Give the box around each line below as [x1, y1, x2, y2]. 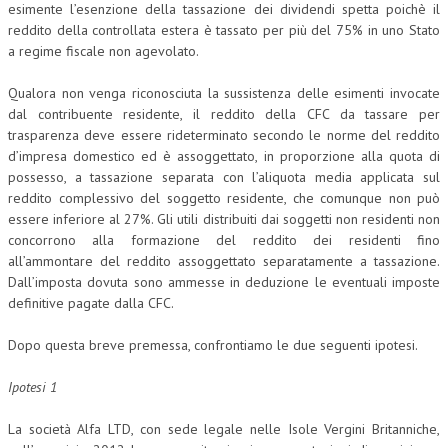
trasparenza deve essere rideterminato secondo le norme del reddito [8, 126, 440, 144]
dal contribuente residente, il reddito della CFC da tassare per [8, 105, 440, 123]
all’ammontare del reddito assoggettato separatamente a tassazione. [8, 252, 440, 270]
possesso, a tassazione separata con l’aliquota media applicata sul [8, 168, 440, 186]
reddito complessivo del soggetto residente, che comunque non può [8, 189, 440, 207]
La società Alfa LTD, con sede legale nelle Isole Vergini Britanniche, [8, 420, 440, 438]
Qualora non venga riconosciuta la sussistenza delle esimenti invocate [8, 84, 440, 102]
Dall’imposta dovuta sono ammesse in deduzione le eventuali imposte [8, 273, 440, 291]
